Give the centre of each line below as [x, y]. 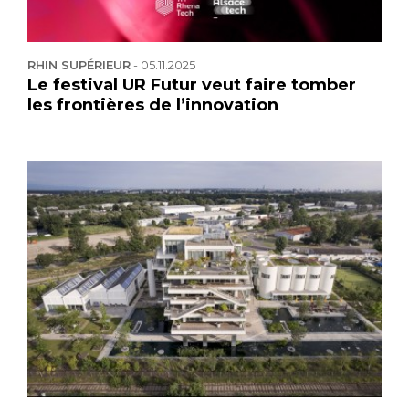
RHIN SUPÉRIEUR [79, 65]
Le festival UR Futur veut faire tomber [192, 85]
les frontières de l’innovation [153, 105]
